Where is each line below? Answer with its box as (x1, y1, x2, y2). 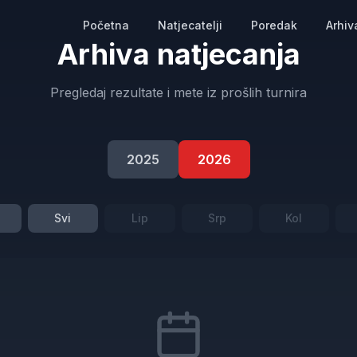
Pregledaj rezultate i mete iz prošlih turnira (50, 84, 307, 100)
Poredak (251, 18, 297, 32)
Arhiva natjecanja (57, 37, 300, 72)
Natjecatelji (158, 18, 222, 32)
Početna (83, 18, 129, 32)
